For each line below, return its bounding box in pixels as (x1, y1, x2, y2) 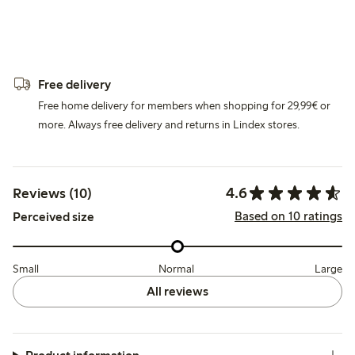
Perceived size (13, 209, 94, 225)
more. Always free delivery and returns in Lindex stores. (38, 118, 300, 132)
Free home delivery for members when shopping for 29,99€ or (38, 99, 330, 113)
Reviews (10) (13, 184, 92, 202)
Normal (158, 261, 195, 276)
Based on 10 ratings (234, 208, 342, 223)
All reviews (146, 283, 208, 299)
